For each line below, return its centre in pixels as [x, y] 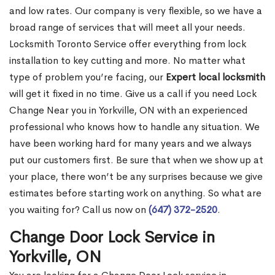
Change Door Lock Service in [112, 238]
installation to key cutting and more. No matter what [127, 61]
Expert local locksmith [215, 77]
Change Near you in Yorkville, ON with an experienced [128, 110]
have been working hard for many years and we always [130, 144]
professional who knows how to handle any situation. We [134, 127]
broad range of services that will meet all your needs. [127, 28]
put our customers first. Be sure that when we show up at [136, 160]
